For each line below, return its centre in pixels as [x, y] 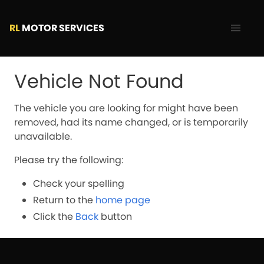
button [115, 217]
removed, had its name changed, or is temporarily [131, 122]
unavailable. [43, 136]
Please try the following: [69, 160]
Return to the [64, 200]
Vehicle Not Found [99, 81]
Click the [54, 217]
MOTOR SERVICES [62, 28]
